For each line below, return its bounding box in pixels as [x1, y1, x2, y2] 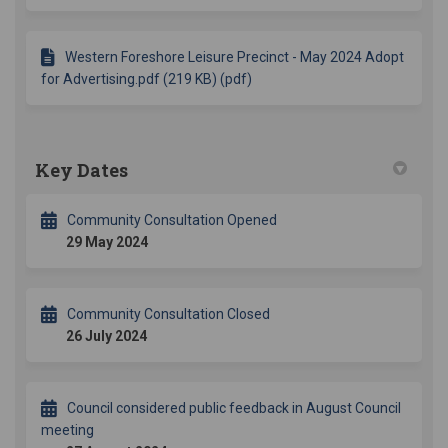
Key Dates [35, 158, 128, 183]
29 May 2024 [66, 234, 148, 251]
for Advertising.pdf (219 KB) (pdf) [41, 71, 252, 88]
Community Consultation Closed [67, 306, 270, 323]
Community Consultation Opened [67, 212, 277, 229]
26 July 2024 [66, 328, 147, 345]
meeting [41, 422, 94, 439]
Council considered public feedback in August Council [67, 400, 401, 417]
